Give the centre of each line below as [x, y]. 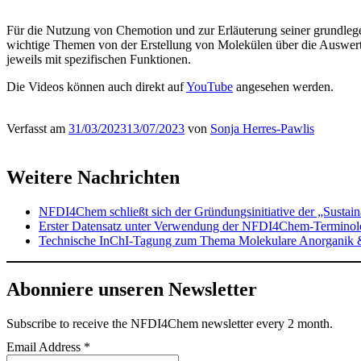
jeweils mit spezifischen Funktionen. [99, 59]
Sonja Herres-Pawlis [262, 128]
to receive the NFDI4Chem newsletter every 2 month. [195, 323]
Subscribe [31, 323]
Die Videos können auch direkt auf [96, 86]
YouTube [210, 86]
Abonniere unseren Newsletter [132, 289]
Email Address [45, 346]
